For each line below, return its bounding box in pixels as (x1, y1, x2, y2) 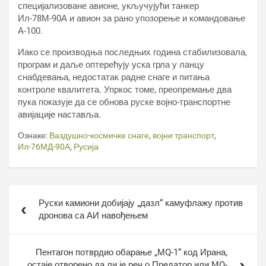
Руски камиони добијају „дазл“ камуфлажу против (39, 198, 243, 208)
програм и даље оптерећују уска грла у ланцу (18, 59, 204, 70)
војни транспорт (153, 131, 214, 140)
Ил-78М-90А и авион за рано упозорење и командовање (18, 13, 245, 24)
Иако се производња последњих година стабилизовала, (18, 47, 247, 58)
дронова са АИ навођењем (39, 210, 148, 221)
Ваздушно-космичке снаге (49, 131, 149, 140)
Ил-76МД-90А (18, 142, 70, 151)
